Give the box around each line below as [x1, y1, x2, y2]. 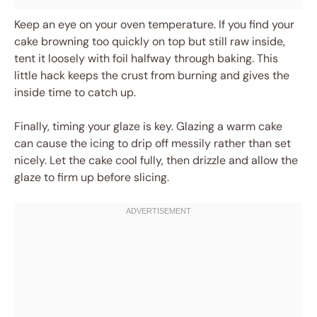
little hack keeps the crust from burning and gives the [14, 68, 289, 83]
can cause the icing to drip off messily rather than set [14, 136, 291, 151]
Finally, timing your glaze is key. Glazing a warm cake [14, 119, 282, 134]
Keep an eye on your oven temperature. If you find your [14, 17, 294, 33]
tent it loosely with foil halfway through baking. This [14, 51, 278, 67]
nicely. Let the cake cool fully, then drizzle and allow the [14, 153, 298, 168]
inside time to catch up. [14, 85, 136, 100]
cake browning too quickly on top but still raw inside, [14, 34, 285, 50]
